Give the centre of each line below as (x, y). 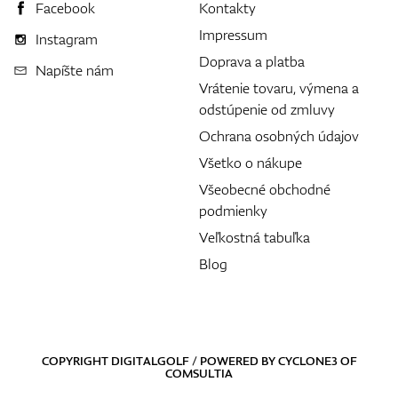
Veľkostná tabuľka (255, 238)
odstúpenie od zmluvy (267, 110)
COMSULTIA (199, 374)
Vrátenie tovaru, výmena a (279, 88)
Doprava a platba (252, 62)
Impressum (233, 35)
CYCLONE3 (307, 361)
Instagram (67, 40)
